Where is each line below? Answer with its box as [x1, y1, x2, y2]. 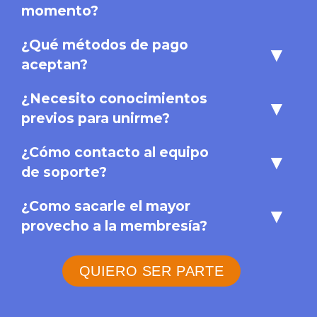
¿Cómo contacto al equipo [21, 143, 209, 161]
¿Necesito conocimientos [21, 89, 207, 107]
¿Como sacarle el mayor [21, 197, 190, 214]
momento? [21, 1, 98, 19]
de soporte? [21, 163, 107, 180]
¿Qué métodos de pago [21, 35, 192, 53]
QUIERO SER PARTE [79, 263, 224, 279]
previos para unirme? [21, 109, 170, 127]
